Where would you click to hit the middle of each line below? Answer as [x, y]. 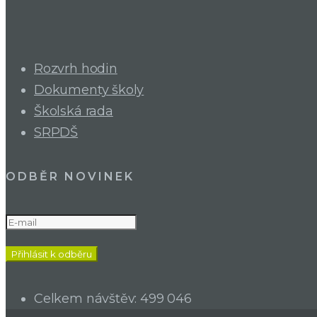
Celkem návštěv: [87, 298]
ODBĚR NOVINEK [70, 177]
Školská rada [74, 111]
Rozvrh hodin [76, 69]
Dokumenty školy [89, 90]
